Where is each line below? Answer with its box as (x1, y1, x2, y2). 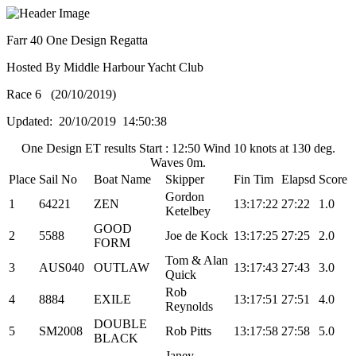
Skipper (165, 172, 204, 186)
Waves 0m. (150, 156, 206, 169)
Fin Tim (234, 172, 273, 186)
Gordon (165, 190, 204, 203)
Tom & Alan (165, 253, 228, 267)
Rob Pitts (165, 324, 211, 338)
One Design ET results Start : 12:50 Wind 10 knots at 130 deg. (21, 141, 335, 155)
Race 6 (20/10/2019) (6, 87, 119, 101)
